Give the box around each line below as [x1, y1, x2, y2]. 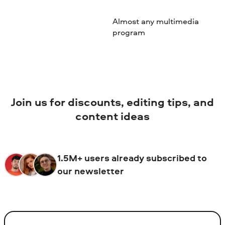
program [112, 26, 145, 38]
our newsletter [57, 164, 124, 177]
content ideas [75, 108, 150, 124]
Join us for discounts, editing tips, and [11, 94, 214, 110]
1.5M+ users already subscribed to [57, 151, 207, 164]
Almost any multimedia [112, 15, 199, 27]
